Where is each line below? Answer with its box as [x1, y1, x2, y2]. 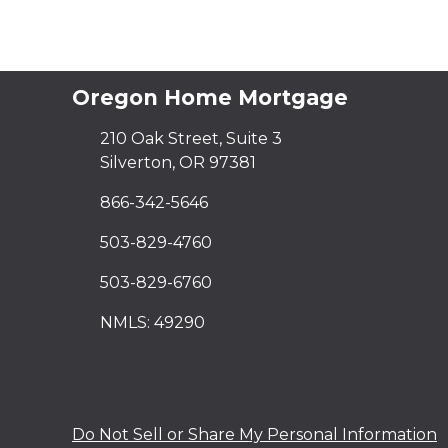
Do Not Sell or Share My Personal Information [72, 425, 437, 444]
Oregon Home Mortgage [72, 84, 348, 110]
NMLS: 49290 [100, 313, 205, 332]
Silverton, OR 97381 [100, 153, 256, 172]
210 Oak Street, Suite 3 [100, 129, 282, 148]
